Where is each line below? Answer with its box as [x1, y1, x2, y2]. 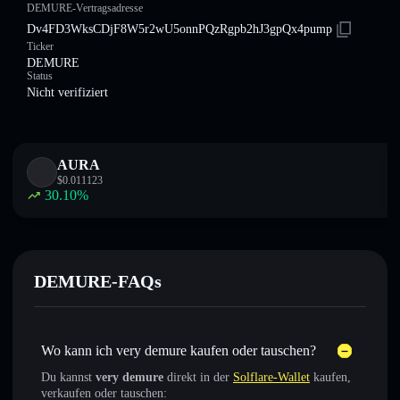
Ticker [27, 40, 54, 53]
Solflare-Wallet [233, 371, 310, 384]
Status [27, 70, 53, 82]
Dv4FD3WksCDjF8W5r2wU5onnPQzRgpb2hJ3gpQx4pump [27, 22, 332, 36]
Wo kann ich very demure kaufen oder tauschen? [41, 343, 316, 358]
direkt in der [163, 371, 233, 384]
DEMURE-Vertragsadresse [27, 2, 143, 14]
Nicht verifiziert [27, 86, 108, 99]
